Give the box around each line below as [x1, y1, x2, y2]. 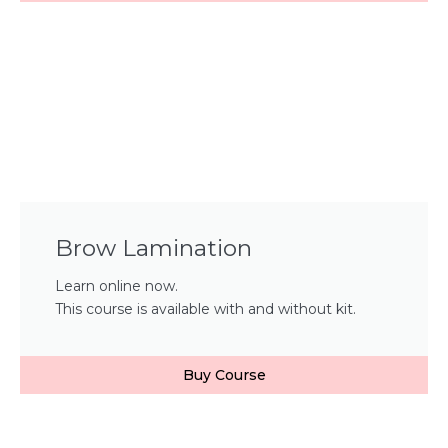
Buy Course [182, 365, 266, 384]
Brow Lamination [55, 233, 252, 262]
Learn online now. [55, 276, 178, 295]
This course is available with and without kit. [55, 299, 356, 318]
